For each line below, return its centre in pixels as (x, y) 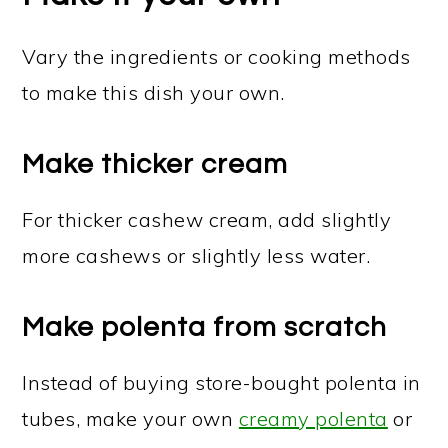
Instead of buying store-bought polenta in (221, 382)
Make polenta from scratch (205, 327)
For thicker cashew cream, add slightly (207, 219)
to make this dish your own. (153, 92)
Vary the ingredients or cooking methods (216, 56)
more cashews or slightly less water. (196, 255)
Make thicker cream (155, 164)
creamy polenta (313, 418)
